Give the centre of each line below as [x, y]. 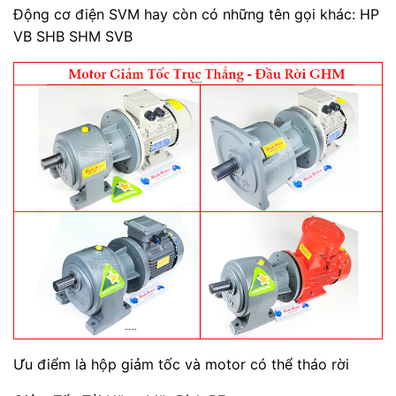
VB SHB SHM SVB [73, 37]
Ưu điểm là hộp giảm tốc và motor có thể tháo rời [181, 364]
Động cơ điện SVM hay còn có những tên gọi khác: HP [196, 15]
